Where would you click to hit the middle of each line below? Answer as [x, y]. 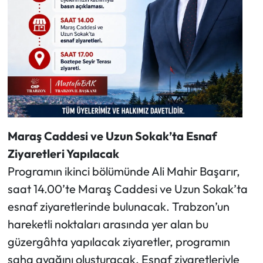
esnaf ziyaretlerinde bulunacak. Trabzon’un [118, 207]
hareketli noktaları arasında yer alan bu [108, 224]
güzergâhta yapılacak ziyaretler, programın [119, 242]
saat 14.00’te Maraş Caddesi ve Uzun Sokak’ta [127, 189]
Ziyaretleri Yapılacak [63, 154]
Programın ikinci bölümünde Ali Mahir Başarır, [124, 171]
